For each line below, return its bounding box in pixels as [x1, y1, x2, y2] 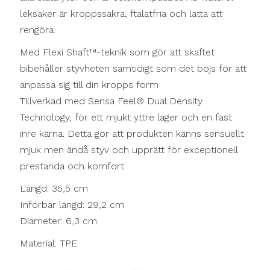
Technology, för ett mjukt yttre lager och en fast [20, 111, 232, 124]
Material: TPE [20, 237, 77, 250]
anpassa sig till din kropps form [20, 79, 159, 91]
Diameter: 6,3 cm [20, 215, 97, 227]
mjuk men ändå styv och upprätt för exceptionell [20, 144, 237, 156]
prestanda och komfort [20, 160, 124, 172]
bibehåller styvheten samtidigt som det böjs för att [20, 63, 246, 75]
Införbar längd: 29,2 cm [20, 199, 124, 211]
